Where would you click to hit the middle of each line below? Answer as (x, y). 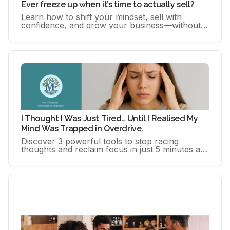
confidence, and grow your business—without (111, 25)
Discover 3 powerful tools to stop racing (100, 141)
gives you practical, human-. (76, 42)
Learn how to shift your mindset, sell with (101, 17)
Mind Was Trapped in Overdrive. (82, 128)
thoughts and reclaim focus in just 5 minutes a (111, 149)
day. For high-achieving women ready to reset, (112, 157)
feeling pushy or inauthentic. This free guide (107, 33)
